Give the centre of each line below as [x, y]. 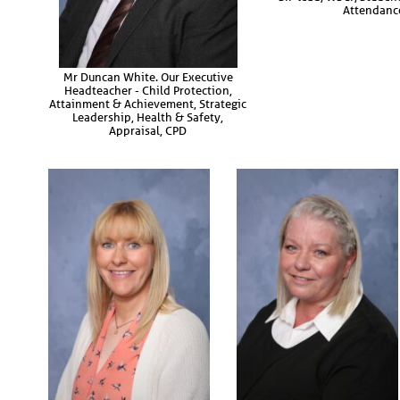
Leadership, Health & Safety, [148, 117]
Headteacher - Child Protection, [148, 90]
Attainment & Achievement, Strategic [148, 104]
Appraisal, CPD [148, 130]
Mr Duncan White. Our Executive [148, 77]
